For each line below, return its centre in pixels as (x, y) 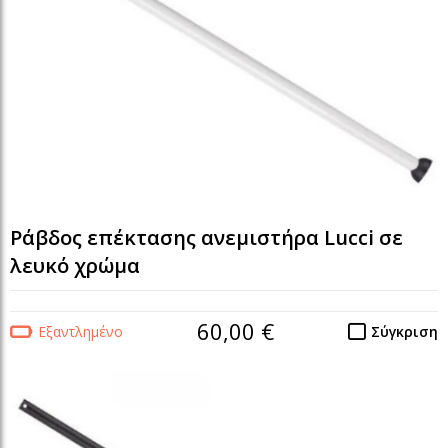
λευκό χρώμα (75, 265)
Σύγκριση (404, 331)
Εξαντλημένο (80, 331)
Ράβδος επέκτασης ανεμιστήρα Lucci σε (206, 237)
